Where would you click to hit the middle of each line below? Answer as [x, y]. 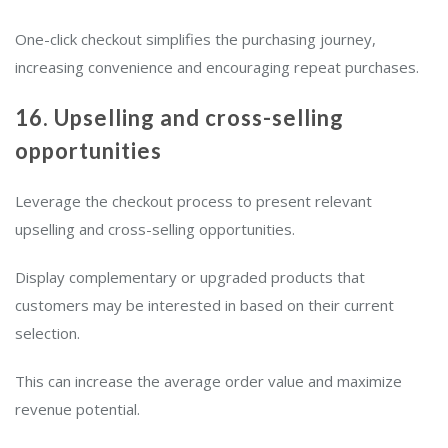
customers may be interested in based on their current [204, 305]
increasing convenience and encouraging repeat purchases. [219, 67]
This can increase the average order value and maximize [208, 381]
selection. [51, 333]
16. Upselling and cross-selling [179, 118]
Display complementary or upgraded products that [190, 277]
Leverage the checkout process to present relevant [193, 201]
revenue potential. [77, 409]
